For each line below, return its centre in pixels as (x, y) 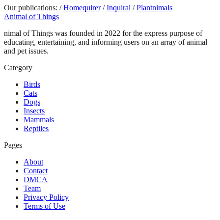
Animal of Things (31, 16)
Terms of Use (44, 206)
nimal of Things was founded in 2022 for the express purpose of (103, 33)
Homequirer (82, 7)
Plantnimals (154, 7)
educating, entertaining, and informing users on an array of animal (106, 42)
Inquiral (119, 7)
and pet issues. (26, 51)
